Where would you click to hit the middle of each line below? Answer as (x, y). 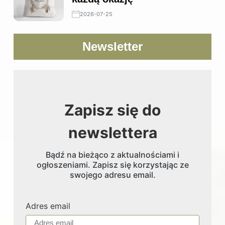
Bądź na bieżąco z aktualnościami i (113, 154)
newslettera (113, 132)
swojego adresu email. (113, 175)
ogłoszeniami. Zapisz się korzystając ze (113, 164)
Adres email (48, 206)
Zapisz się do (113, 110)
